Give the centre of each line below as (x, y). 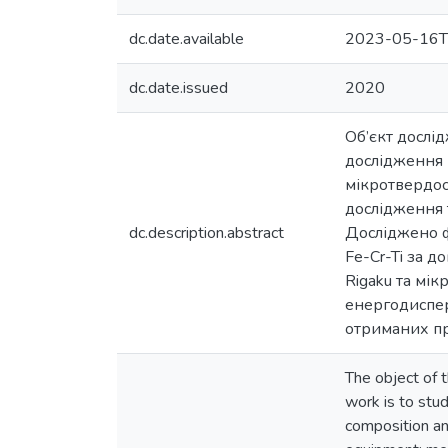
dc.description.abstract (206, 233)
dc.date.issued (178, 88)
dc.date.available (186, 39)
